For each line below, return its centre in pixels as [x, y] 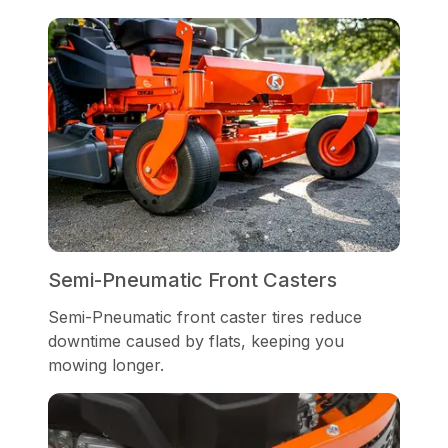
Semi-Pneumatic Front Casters [192, 280]
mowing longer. [106, 365]
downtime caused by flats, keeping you [196, 341]
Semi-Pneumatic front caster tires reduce [205, 317]
